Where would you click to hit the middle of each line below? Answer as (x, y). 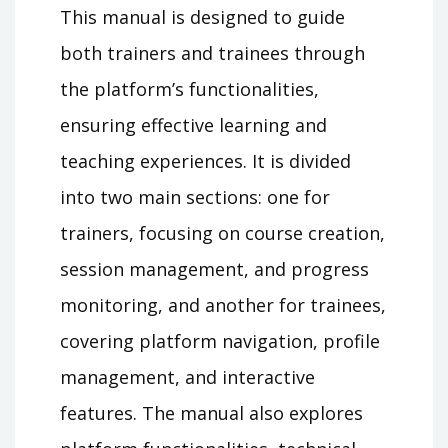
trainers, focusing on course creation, (222, 233)
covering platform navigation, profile (220, 341)
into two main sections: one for (195, 197)
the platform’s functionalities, (189, 89)
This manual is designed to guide (202, 17)
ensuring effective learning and (193, 125)
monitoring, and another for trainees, (223, 305)
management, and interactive (187, 377)
